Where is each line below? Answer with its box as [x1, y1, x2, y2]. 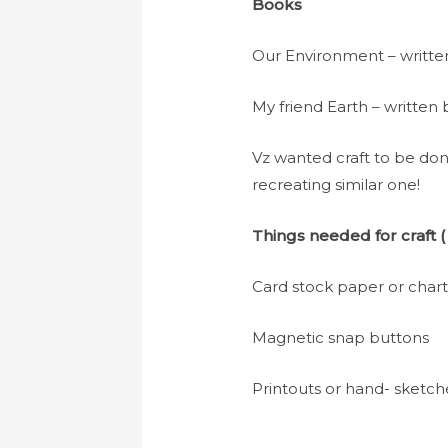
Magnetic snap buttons [252, 328, 434, 348]
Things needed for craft [252, 226, 441, 246]
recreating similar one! [252, 175, 425, 195]
